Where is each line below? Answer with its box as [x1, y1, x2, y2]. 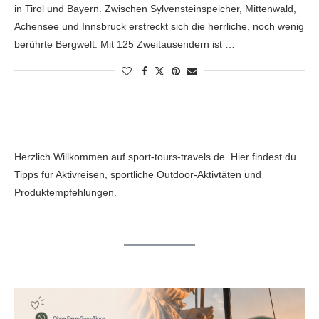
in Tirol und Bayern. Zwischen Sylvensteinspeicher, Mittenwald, [14, 2, 296, 14]
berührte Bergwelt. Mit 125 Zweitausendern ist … [14, 38, 235, 50]
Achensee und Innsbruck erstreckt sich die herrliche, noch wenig [14, 20, 304, 32]
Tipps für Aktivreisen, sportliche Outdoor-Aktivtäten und [14, 168, 261, 180]
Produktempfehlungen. [14, 186, 117, 198]
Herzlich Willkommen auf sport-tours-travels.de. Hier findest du [14, 150, 296, 162]
